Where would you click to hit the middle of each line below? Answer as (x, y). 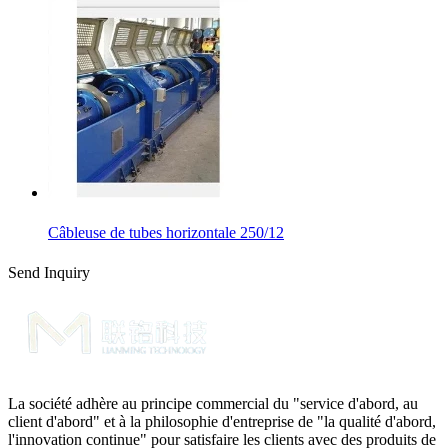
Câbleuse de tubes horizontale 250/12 (166, 233)
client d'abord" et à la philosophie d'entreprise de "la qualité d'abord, (222, 422)
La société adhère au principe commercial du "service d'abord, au (213, 404)
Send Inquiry (49, 273)
